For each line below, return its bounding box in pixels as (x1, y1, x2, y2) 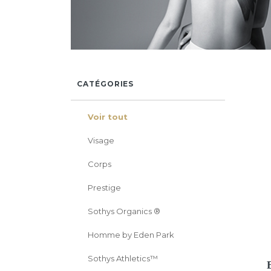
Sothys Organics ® (88, 206, 160, 216)
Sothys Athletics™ (88, 253, 158, 263)
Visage (88, 135, 114, 145)
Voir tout (88, 112, 128, 122)
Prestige (88, 183, 121, 192)
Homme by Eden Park (88, 230, 174, 240)
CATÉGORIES (77, 79, 134, 88)
